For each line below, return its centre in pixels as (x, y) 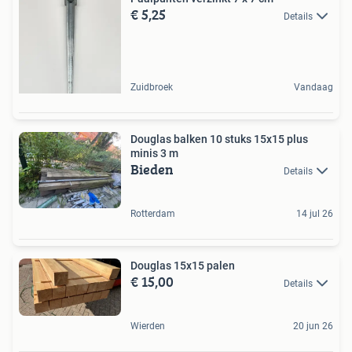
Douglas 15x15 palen (183, 266)
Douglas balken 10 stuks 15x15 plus (219, 139)
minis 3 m (154, 153)
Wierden (148, 326)
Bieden (152, 169)
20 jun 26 (313, 326)
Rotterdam (153, 214)
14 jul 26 (315, 214)
